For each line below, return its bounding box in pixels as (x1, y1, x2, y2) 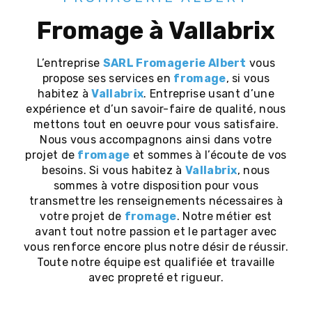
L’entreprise (44, 56, 103, 70)
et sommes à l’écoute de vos (130, 148, 287, 162)
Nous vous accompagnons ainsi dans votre (40, 133, 272, 146)
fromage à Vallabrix (52, 16, 275, 45)
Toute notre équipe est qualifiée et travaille (37, 256, 275, 269)
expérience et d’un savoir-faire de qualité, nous (26, 102, 286, 116)
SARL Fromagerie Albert (102, 56, 247, 70)
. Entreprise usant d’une (143, 87, 274, 100)
